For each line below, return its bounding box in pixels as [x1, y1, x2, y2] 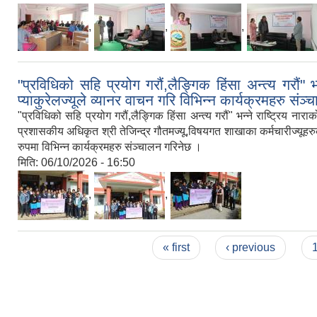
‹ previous [226, 241, 276, 253]
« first [162, 241, 190, 253]
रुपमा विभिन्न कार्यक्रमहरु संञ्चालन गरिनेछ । [18, 141, 202, 153]
